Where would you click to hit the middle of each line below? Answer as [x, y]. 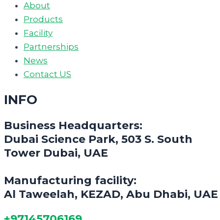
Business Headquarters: [73, 125]
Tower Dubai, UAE [56, 153]
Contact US [47, 74]
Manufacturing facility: [70, 180]
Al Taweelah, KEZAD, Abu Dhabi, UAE [111, 194]
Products [43, 19]
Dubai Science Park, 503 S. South [98, 139]
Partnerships [51, 47]
